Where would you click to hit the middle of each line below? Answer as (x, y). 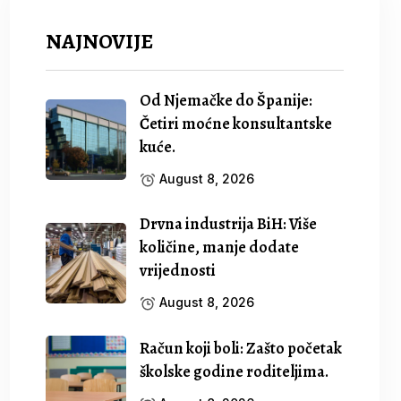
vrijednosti (178, 270)
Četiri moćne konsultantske (236, 124)
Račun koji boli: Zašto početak (241, 348)
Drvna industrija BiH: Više (229, 224)
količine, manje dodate (220, 247)
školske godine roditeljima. (235, 371)
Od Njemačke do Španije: (226, 100)
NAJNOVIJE (100, 41)
